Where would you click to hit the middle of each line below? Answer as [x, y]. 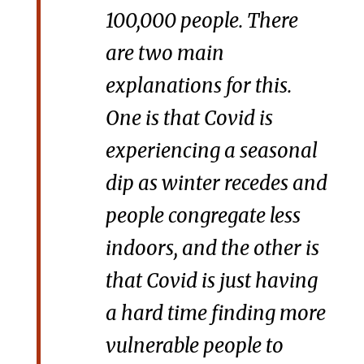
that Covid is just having [211, 281]
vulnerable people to [194, 346]
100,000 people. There [201, 21]
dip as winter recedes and [216, 184]
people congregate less [203, 216]
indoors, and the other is [212, 249]
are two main [165, 54]
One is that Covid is [189, 119]
